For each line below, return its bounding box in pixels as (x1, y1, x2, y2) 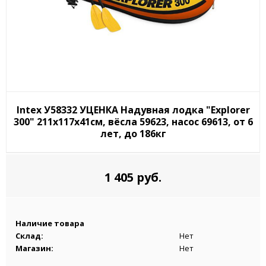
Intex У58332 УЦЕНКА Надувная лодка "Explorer (16, 103, 250, 116)
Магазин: (15, 242, 53, 254)
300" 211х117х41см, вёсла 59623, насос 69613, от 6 (13, 115, 253, 128)
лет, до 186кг (100, 126, 166, 140)
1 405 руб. (104, 169, 161, 185)
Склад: (15, 230, 43, 241)
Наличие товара (15, 217, 84, 229)
